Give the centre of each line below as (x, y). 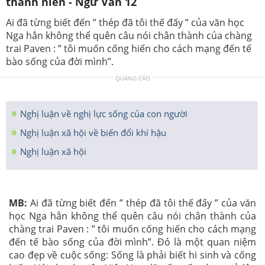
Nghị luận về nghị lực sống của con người (103, 114)
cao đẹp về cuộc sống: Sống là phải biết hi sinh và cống (132, 255)
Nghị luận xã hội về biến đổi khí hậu (92, 132)
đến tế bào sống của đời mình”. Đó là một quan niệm (132, 242)
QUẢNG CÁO (132, 78)
